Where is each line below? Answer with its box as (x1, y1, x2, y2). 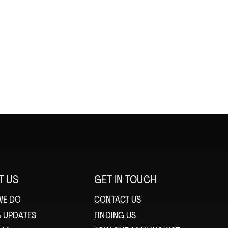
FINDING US (94, 211, 136, 221)
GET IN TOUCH (94, 175, 157, 186)
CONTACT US (94, 195, 141, 205)
